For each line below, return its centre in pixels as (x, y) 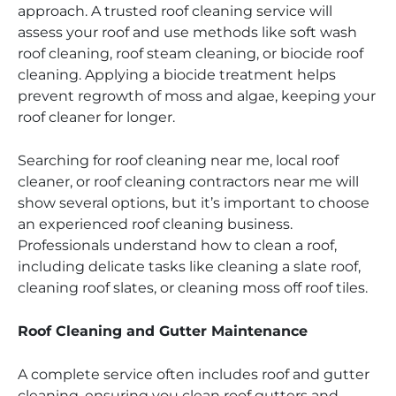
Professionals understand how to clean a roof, (177, 246)
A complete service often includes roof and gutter (194, 375)
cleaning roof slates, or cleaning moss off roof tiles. (193, 288)
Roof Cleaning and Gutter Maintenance (163, 331)
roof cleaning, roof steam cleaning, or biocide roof (190, 54)
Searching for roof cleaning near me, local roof (178, 161)
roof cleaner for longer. (96, 118)
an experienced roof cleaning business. (155, 225)
